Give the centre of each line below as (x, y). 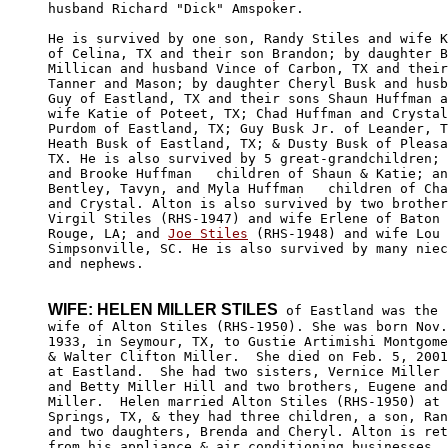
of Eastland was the (358, 310)
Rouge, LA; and (108, 233)
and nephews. (96, 263)
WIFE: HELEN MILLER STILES (163, 309)
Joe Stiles (208, 233)
